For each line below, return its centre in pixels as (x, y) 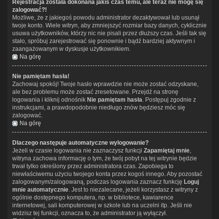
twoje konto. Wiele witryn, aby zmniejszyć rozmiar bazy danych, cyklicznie (109, 25)
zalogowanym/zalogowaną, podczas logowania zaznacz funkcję (98, 182)
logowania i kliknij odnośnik (50, 99)
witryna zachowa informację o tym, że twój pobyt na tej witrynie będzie (105, 158)
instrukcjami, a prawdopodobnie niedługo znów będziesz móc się (99, 107)
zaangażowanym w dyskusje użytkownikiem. (71, 49)
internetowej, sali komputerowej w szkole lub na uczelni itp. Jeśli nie (102, 205)
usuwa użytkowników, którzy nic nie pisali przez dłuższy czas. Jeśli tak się (109, 33)
